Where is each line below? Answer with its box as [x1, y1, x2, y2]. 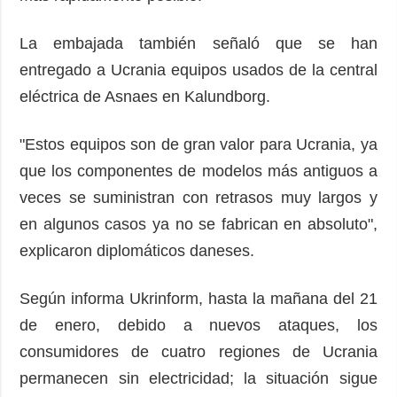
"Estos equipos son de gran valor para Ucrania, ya [19, 135, 378, 153]
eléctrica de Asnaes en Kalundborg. [19, 87, 271, 105]
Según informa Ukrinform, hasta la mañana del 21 [19, 289, 378, 307]
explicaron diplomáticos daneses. [19, 241, 255, 260]
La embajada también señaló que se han [19, 34, 378, 52]
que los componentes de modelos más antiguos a [19, 161, 378, 180]
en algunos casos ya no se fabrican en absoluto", [19, 214, 378, 233]
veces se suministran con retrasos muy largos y [19, 188, 378, 206]
